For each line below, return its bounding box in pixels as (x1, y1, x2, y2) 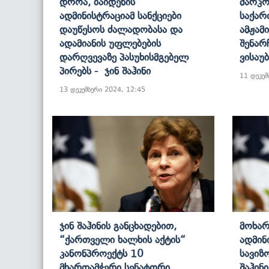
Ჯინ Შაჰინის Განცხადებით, (59, 219, 177, 232)
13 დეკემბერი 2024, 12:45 (59, 85, 145, 94)
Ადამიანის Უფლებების (59, 37, 161, 49)
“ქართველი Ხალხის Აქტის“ (59, 233, 186, 246)
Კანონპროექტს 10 (59, 247, 144, 259)
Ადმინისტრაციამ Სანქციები (59, 9, 181, 22)
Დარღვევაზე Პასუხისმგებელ (59, 50, 189, 63)
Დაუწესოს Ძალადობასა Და (59, 23, 183, 35)
